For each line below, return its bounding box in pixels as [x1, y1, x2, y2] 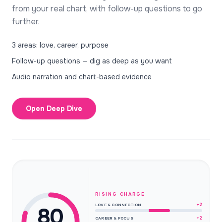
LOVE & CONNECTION [95, 202, 142, 207]
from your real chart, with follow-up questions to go [12, 3, 202, 14]
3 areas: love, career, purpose [12, 41, 109, 50]
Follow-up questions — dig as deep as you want [12, 56, 172, 65]
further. [12, 16, 40, 27]
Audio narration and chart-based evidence [12, 72, 152, 81]
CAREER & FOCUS [95, 215, 133, 221]
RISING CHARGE [95, 191, 145, 197]
